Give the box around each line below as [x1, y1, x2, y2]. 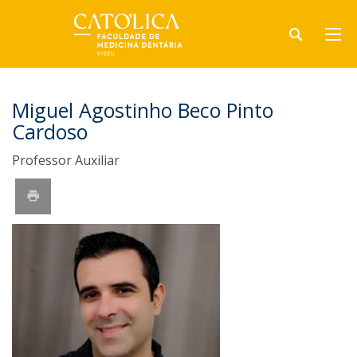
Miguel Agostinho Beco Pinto [12, 96, 273, 124]
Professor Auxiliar [12, 151, 120, 169]
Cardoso [12, 118, 88, 145]
